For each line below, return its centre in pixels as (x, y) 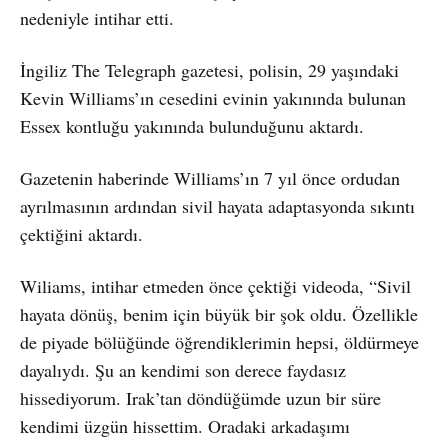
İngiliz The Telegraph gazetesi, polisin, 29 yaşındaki (209, 69)
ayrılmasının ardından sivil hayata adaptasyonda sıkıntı (217, 205)
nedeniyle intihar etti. (97, 17)
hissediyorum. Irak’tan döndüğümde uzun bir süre (200, 397)
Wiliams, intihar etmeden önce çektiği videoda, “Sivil (215, 285)
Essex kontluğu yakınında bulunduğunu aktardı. (192, 125)
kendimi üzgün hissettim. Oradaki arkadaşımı (185, 425)
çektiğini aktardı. (81, 233)
